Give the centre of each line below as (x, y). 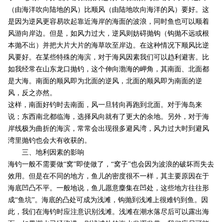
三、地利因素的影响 (46, 153)
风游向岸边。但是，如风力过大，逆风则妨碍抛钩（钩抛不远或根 (108, 34)
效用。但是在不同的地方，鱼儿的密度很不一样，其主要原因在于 (108, 176)
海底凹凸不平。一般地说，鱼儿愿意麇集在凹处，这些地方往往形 (108, 188)
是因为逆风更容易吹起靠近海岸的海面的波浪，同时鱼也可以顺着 (108, 22)
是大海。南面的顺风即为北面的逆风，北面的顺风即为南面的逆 (105, 81)
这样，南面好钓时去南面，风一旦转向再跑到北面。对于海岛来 (105, 105)
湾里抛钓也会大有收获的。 (49, 141)
